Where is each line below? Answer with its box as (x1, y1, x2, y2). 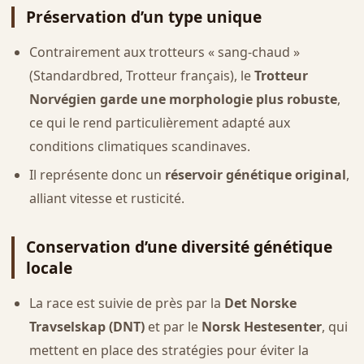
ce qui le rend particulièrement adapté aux (28, 114, 290, 132)
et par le (144, 317, 201, 336)
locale (25, 256, 72, 279)
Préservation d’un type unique (25, 6, 262, 28)
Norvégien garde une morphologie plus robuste (28, 90, 337, 109)
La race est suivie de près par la (28, 293, 224, 312)
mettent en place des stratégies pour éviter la (28, 340, 309, 359)
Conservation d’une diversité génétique (25, 235, 332, 258)
